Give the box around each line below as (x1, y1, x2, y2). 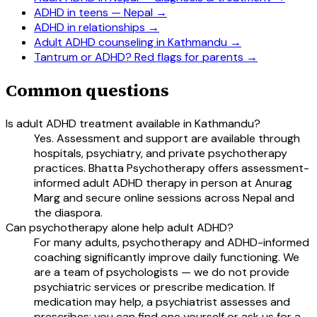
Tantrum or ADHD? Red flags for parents (34, 50, 243, 65)
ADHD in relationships (34, 20, 145, 35)
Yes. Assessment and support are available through (34, 130, 300, 146)
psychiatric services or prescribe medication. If (34, 279, 275, 294)
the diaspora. (34, 204, 103, 220)
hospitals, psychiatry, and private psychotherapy (34, 145, 287, 161)
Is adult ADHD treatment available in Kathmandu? (6, 115, 260, 131)
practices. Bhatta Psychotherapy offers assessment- (34, 160, 309, 175)
